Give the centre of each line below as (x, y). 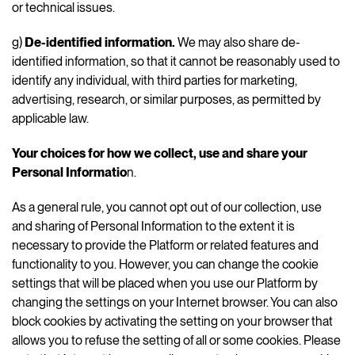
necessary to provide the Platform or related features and (165, 245)
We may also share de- (238, 42)
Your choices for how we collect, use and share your (160, 153)
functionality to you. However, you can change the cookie (165, 264)
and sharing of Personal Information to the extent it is (153, 226)
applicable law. (50, 118)
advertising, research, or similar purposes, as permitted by (166, 99)
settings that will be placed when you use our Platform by (165, 283)
